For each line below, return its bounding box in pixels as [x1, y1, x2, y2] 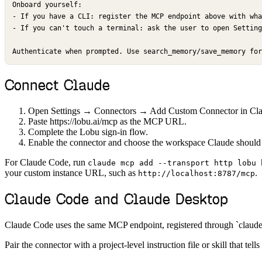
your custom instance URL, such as [5, 168, 138, 178]
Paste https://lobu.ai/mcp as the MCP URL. [28, 116, 187, 127]
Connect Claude [5, 76, 110, 95]
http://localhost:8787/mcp [138, 169, 255, 178]
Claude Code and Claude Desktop [5, 190, 228, 209]
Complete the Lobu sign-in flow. [28, 127, 148, 137]
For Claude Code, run [5, 157, 88, 168]
